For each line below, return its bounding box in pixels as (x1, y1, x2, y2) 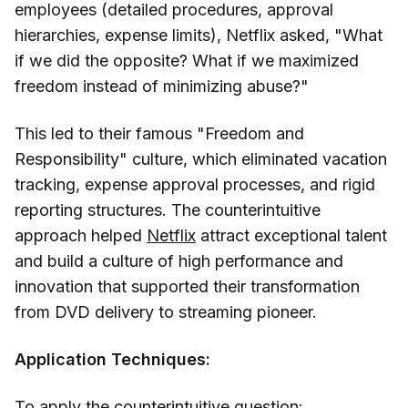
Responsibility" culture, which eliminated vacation (15, 149, 387, 169)
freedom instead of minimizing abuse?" (15, 76, 309, 97)
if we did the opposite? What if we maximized (15, 51, 359, 71)
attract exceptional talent (196, 226, 387, 246)
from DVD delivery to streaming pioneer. (15, 302, 317, 322)
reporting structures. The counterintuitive (15, 200, 321, 220)
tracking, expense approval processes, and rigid (15, 175, 375, 195)
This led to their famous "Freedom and (15, 124, 304, 144)
